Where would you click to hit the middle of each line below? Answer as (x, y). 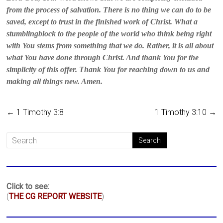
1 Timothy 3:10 (181, 112)
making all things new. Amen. (55, 82)
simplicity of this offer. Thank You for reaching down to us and (108, 70)
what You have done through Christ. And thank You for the (103, 58)
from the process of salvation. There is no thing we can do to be (109, 10)
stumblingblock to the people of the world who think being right (109, 34)
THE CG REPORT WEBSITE (56, 197)
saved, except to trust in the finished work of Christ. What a (102, 22)
